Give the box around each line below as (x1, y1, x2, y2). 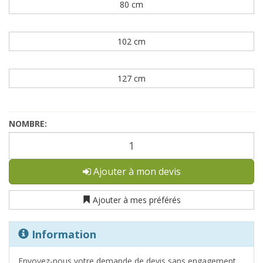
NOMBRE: (9, 117, 47, 129)
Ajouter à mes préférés (93, 194, 181, 205)
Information (29, 227, 96, 241)
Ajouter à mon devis (93, 164, 181, 178)
